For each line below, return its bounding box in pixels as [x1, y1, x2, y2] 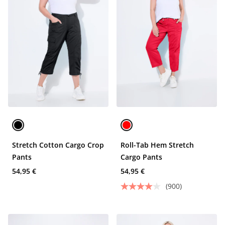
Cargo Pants [121, 152, 162, 162]
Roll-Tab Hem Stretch [121, 140, 194, 150]
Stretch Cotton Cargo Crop [12, 140, 104, 150]
